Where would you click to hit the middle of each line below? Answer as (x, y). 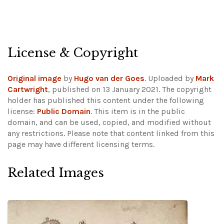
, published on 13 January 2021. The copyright (130, 89)
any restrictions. (37, 133)
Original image (34, 78)
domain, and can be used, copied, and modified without (109, 122)
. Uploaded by (170, 78)
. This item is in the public (138, 111)
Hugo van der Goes (109, 78)
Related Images (56, 173)
